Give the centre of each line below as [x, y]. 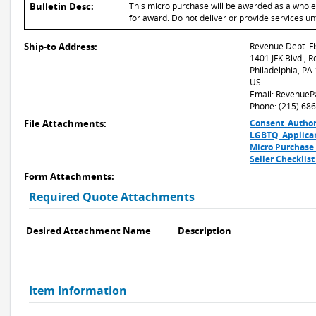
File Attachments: [65, 123]
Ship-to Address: [61, 47]
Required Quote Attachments [112, 197]
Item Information [78, 291]
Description [205, 231]
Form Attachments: [69, 176]
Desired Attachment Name [89, 231]
